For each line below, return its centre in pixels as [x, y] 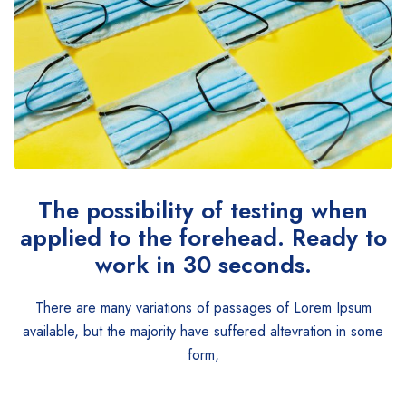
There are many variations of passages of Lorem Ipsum [203, 308]
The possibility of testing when [203, 211]
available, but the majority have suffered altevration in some [203, 332]
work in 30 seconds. [203, 265]
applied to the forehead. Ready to [203, 238]
